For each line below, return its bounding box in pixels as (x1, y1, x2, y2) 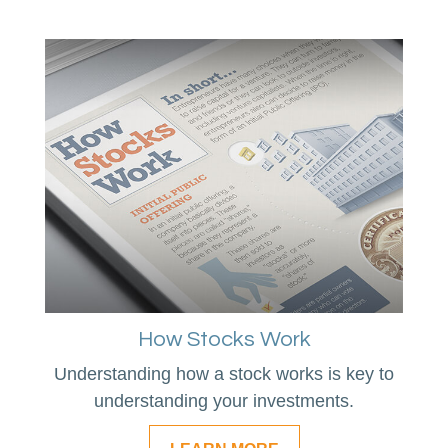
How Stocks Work (137, 328, 311, 352)
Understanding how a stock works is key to (54, 364, 394, 385)
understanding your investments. (94, 391, 354, 412)
